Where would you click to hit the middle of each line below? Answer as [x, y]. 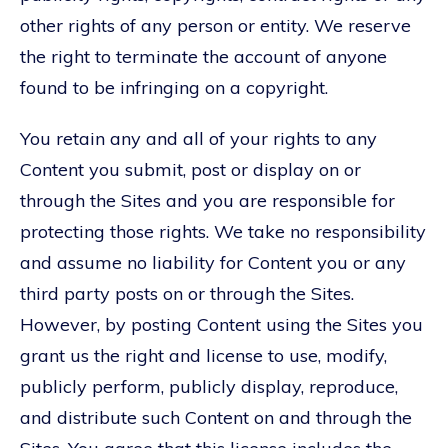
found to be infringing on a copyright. [174, 87]
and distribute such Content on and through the [216, 417]
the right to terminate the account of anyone [203, 56]
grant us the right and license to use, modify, [203, 355]
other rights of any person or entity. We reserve [215, 25]
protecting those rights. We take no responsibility [223, 231]
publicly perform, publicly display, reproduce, [209, 386]
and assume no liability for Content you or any [213, 262]
